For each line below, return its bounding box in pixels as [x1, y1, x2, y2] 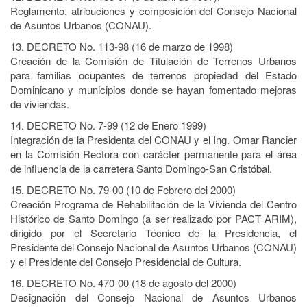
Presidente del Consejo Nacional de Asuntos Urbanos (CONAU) [10, 240, 297, 254]
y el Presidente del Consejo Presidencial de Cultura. [10, 254, 241, 269]
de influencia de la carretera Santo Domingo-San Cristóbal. [10, 161, 272, 175]
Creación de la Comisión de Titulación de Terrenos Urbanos [10, 53, 297, 68]
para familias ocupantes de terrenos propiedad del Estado [10, 68, 297, 82]
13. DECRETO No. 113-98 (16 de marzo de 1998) [10, 39, 233, 53]
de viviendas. [10, 97, 69, 111]
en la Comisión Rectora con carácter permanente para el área [10, 147, 297, 161]
